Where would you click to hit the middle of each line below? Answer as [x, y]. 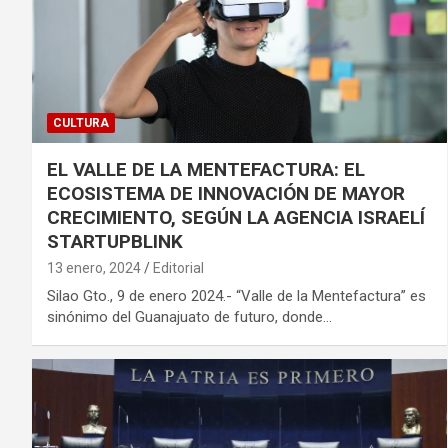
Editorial [178, 267]
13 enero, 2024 [94, 267]
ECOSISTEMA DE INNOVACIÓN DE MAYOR [226, 193]
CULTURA [81, 122]
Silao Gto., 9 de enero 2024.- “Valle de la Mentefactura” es [236, 295]
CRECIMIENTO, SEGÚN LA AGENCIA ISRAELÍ [236, 217]
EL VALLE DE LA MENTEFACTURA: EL [206, 169]
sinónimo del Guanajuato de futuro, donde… [189, 316]
